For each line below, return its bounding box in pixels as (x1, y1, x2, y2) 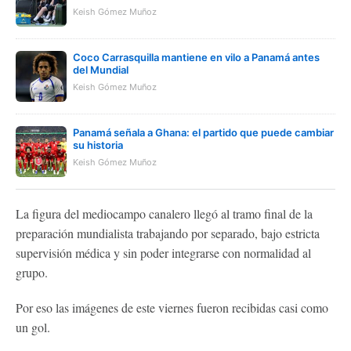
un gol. (16, 319, 50, 335)
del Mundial (73, 63, 128, 76)
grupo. (16, 264, 48, 280)
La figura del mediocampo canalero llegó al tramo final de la (16, 205, 313, 222)
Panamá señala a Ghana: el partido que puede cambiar (73, 126, 334, 139)
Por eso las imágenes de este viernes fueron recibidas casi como (16, 299, 328, 316)
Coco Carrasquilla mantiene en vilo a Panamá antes (73, 51, 320, 63)
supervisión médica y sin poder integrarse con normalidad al (16, 244, 311, 261)
